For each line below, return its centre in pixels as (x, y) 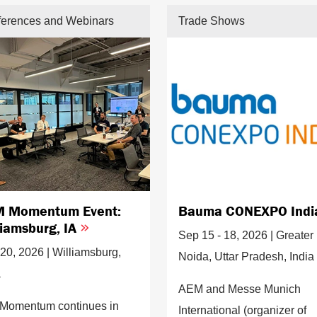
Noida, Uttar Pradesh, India (246, 257)
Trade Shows (212, 21)
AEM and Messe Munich (240, 289)
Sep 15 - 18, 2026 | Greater (246, 236)
